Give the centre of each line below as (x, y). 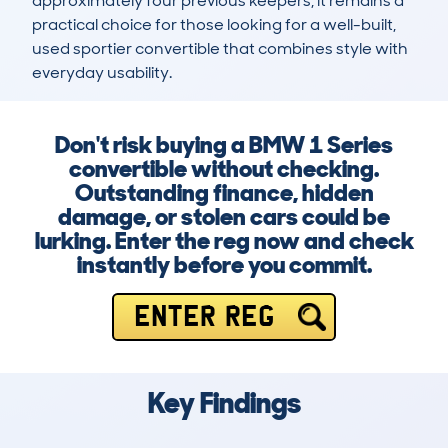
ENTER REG (204, 317)
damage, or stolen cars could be (224, 217)
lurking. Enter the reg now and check (224, 241)
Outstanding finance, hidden (224, 193)
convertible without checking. (224, 169)
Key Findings (224, 403)
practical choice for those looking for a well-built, (214, 25)
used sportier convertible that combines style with (220, 49)
